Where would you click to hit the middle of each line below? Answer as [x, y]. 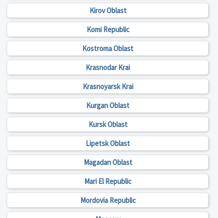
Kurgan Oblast [108, 106]
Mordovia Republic [108, 200]
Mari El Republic [108, 182]
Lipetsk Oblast [108, 144]
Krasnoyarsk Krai [108, 87]
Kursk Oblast [108, 125]
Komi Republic [108, 30]
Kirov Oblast [108, 11]
